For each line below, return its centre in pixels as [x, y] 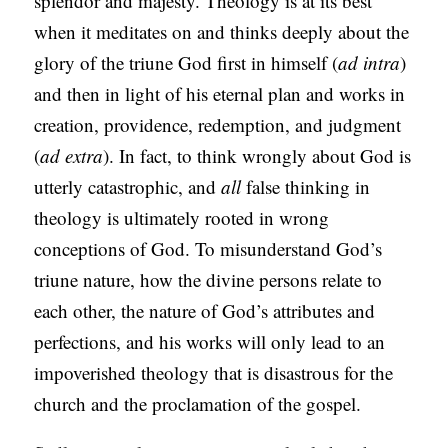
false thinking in [306, 187]
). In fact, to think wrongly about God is [257, 156]
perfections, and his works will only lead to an [210, 342]
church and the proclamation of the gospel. [198, 404]
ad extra [72, 156]
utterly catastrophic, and [128, 187]
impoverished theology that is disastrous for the [214, 373]
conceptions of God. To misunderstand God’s [208, 249]
